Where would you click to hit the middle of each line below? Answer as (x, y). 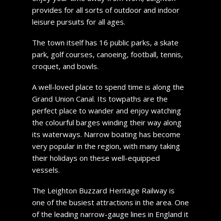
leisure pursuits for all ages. (78, 21)
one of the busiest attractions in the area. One (110, 202)
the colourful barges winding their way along (107, 122)
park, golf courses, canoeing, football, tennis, (107, 54)
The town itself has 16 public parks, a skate (105, 42)
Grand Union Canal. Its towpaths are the (100, 98)
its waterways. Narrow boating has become (106, 134)
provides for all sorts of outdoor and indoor (106, 10)
